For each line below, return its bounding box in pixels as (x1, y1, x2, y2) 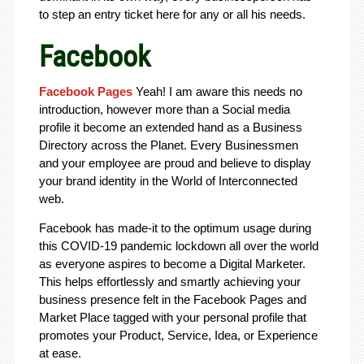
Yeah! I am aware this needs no (135, 84, 302, 98)
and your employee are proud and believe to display (38, 155, 311, 170)
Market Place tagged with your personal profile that (38, 310, 306, 324)
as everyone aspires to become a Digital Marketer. (38, 256, 305, 271)
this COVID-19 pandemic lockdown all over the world (38, 238, 318, 253)
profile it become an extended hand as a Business (38, 119, 302, 134)
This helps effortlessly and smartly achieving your (38, 274, 301, 288)
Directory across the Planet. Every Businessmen (38, 137, 298, 152)
